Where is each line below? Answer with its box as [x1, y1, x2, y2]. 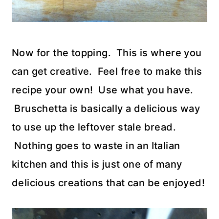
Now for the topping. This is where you [12, 47, 202, 59]
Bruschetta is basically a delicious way [12, 103, 200, 114]
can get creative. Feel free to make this [12, 66, 202, 77]
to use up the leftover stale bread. [12, 121, 176, 133]
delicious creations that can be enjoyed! [12, 177, 205, 189]
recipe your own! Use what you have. [12, 84, 194, 96]
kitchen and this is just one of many [12, 158, 182, 170]
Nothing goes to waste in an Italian [12, 140, 180, 152]
